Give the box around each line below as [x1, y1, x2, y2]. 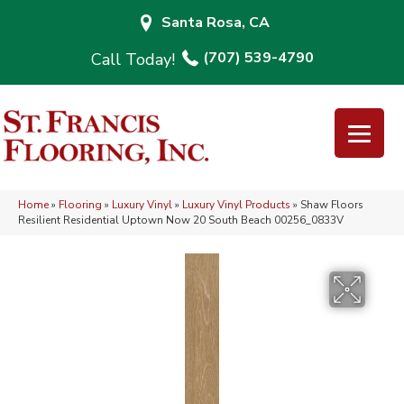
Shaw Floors [300, 197, 363, 213]
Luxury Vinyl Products [182, 197, 290, 213]
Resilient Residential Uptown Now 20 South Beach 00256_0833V [18, 213, 344, 228]
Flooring [59, 197, 102, 213]
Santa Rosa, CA [161, 13, 270, 32]
